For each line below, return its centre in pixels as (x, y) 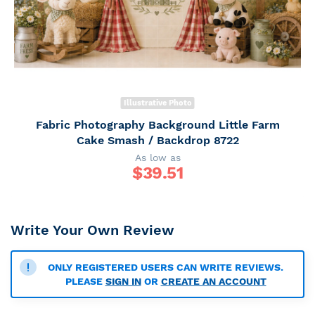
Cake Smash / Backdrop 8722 (157, 140)
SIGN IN (123, 281)
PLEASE (85, 281)
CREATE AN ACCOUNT (213, 281)
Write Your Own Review (92, 230)
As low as (157, 157)
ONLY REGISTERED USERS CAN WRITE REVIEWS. (166, 267)
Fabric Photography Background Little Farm (157, 124)
